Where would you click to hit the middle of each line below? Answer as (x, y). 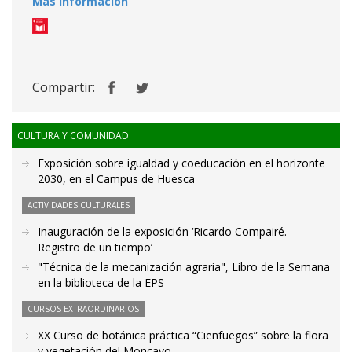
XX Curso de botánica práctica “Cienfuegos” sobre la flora (183, 335)
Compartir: (64, 88)
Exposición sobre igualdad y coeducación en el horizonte (181, 163)
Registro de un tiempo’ (95, 247)
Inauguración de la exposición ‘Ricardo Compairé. (162, 232)
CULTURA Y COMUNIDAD (73, 136)
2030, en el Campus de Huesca (116, 179)
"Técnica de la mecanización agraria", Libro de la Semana (184, 267)
